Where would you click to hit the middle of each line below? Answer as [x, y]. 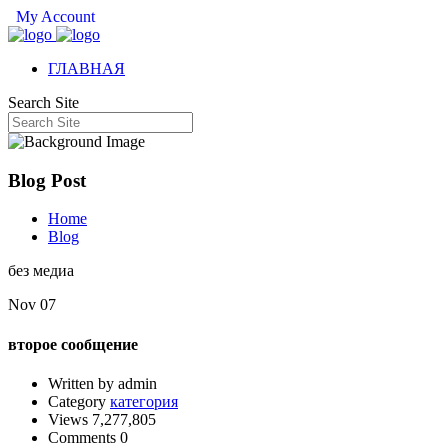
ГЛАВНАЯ [86, 68]
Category [79, 401]
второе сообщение [73, 344]
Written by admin [102, 383]
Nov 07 [32, 305]
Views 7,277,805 [102, 419]
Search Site [43, 102]
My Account [53, 16]
